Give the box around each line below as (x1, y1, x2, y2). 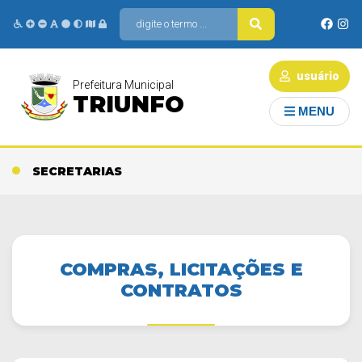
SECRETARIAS (32, 164, 122, 179)
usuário (293, 69, 339, 82)
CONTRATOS (120, 280, 242, 301)
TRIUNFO (73, 90, 184, 118)
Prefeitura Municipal (73, 78, 174, 91)
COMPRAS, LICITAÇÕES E (59, 259, 303, 280)
